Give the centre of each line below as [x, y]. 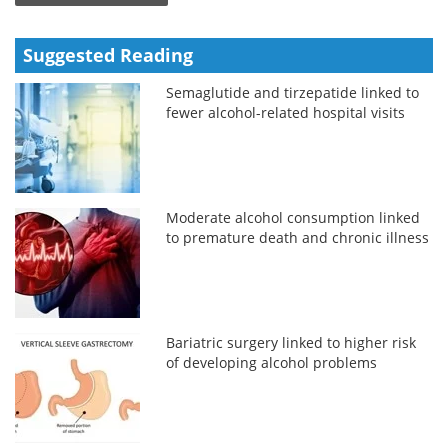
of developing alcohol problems [272, 362]
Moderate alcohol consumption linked [293, 217]
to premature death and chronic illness [298, 237]
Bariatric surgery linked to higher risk [291, 342]
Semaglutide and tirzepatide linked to [293, 92]
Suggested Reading [108, 54]
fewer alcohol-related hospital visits [286, 112]
